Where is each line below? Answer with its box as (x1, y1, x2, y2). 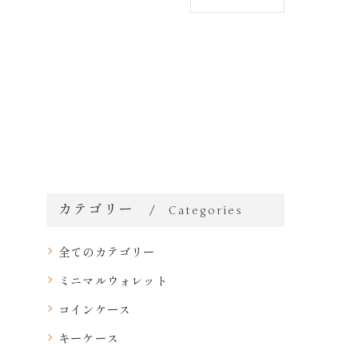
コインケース (58, 300, 132, 317)
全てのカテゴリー (58, 242, 156, 260)
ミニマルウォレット (58, 271, 168, 288)
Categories (169, 203, 244, 217)
